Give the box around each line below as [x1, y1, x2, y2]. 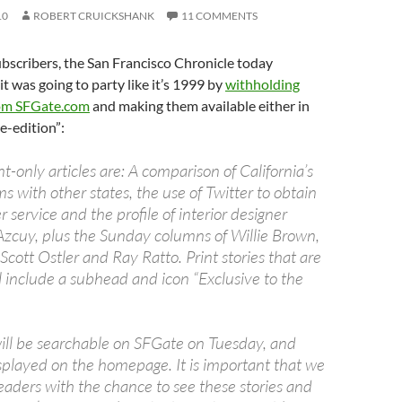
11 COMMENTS [181, 9, 258, 22]
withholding [225, 75, 300, 92]
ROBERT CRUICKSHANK [33, 9, 154, 22]
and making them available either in [90, 97, 310, 114]
